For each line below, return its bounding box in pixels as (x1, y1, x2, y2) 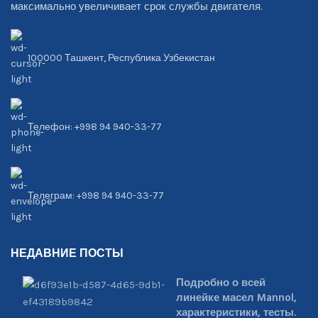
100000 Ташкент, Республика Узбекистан (28, 51, 215, 64)
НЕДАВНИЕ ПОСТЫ (11, 244, 124, 263)
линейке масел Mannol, (175, 289, 297, 307)
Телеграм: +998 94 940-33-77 (28, 189, 164, 202)
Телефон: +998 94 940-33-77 (28, 120, 162, 133)
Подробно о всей (175, 274, 265, 292)
